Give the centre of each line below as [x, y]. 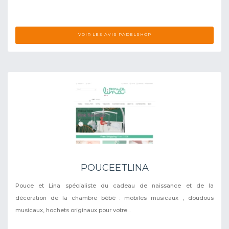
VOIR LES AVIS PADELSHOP [114, 34]
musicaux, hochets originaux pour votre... [73, 210]
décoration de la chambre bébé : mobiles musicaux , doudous [114, 198]
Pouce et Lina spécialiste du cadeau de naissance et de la [114, 185]
